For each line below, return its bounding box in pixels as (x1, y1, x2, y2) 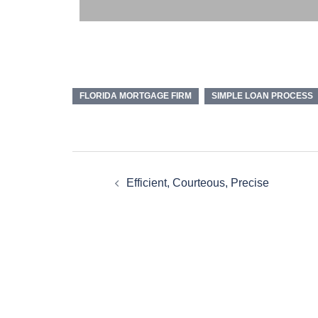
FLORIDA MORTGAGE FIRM (79, 91, 192, 101)
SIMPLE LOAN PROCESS (212, 91, 313, 101)
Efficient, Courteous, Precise (126, 177, 269, 189)
